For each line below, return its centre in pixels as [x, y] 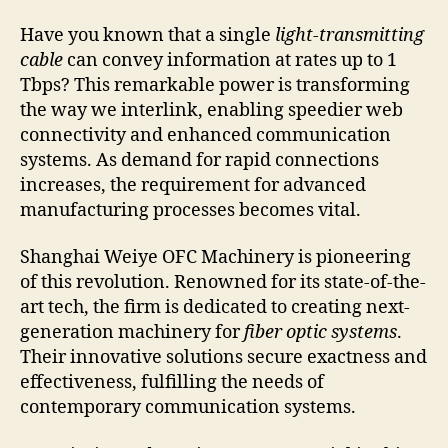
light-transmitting [349, 35]
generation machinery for [132, 333]
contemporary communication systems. [188, 408]
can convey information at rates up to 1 [230, 60]
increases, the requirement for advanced [193, 185]
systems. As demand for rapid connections [199, 160]
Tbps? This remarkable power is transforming [215, 85]
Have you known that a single [147, 35]
